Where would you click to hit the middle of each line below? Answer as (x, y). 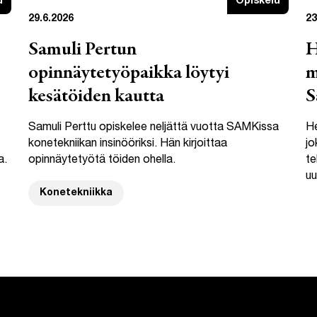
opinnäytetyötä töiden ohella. (102, 160)
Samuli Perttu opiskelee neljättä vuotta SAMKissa (154, 128)
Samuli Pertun (82, 50)
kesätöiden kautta (96, 97)
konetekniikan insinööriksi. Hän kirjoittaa (128, 144)
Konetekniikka (76, 193)
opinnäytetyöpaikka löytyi (129, 73)
